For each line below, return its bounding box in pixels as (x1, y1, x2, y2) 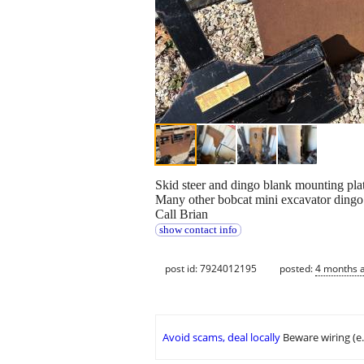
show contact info (158, 224, 237, 236)
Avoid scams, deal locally (162, 330, 280, 345)
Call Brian (155, 207, 208, 222)
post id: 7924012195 (165, 261, 257, 275)
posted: (279, 261, 315, 275)
